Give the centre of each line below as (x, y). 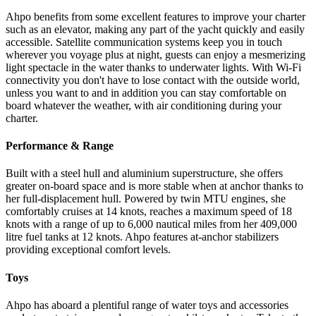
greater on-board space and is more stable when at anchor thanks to (154, 186)
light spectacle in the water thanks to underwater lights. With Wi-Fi (153, 67)
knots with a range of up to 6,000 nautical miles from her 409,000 (151, 224)
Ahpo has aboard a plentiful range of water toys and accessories (147, 305)
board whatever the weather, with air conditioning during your (144, 105)
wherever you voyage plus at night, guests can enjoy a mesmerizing (156, 54)
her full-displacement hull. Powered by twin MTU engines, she (146, 199)
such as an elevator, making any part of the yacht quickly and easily (155, 29)
